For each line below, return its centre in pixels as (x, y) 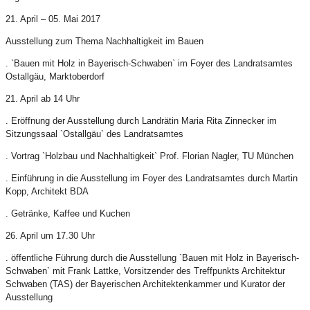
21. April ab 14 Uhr (43, 99)
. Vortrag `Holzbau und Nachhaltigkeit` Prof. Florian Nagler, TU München (149, 156)
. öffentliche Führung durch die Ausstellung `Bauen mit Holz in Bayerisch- (152, 258)
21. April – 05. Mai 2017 (53, 19)
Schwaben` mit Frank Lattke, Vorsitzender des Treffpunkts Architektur (145, 271)
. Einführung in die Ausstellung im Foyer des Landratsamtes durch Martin (152, 179)
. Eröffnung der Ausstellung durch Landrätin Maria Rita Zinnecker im (141, 121)
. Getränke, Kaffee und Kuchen (68, 214)
